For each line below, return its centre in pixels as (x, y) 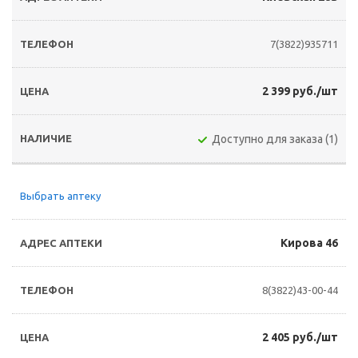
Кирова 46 (309, 243)
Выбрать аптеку (60, 196)
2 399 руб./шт (300, 91)
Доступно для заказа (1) (275, 139)
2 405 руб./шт (300, 337)
